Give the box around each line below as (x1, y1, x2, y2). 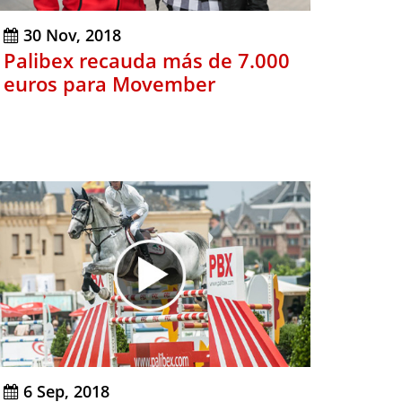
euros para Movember (4, 70, 215, 98)
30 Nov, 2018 (23, 24, 121, 47)
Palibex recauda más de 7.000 (4, 47, 290, 74)
